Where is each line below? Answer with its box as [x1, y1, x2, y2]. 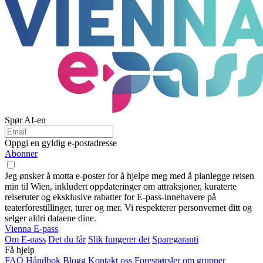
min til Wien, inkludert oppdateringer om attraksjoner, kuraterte [5, 181, 237, 192]
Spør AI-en [5, 115, 46, 126]
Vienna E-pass [5, 224, 58, 234]
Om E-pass [5, 234, 46, 245]
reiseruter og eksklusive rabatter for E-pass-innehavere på [5, 192, 216, 203]
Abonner [5, 149, 38, 159]
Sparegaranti [152, 234, 198, 245]
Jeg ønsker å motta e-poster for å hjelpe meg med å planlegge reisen [5, 171, 254, 181]
